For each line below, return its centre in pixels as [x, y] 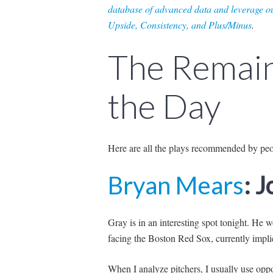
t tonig [227, 222]
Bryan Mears [175, 185]
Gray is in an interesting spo [161, 222]
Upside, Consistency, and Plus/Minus [179, 24]
